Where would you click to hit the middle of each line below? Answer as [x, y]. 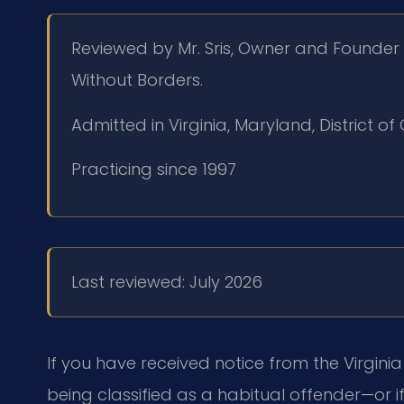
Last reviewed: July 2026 [167, 282]
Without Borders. [137, 80]
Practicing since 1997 [154, 170]
